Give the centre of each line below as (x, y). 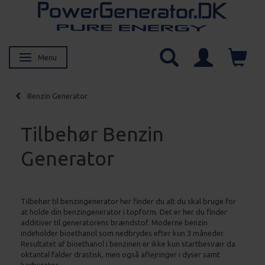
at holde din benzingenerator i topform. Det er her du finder (124, 211)
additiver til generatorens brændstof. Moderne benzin (114, 222)
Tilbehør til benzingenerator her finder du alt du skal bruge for (128, 201)
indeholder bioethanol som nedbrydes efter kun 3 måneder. (123, 233)
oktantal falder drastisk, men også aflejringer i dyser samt (120, 254)
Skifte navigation (56, 58)
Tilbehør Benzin (92, 133)
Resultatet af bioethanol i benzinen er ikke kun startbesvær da (128, 243)
